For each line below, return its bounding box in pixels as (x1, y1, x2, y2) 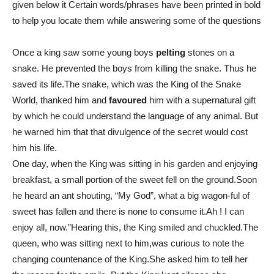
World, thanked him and (12, 94, 109, 105)
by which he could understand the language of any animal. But (12, 110, 258, 121)
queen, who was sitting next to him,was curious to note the (12, 237, 244, 248)
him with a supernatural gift (147, 94, 256, 105)
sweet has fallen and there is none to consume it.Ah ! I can (12, 206, 244, 217)
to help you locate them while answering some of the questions (12, 15, 261, 26)
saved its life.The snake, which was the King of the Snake (12, 78, 241, 89)
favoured (109, 94, 147, 105)
